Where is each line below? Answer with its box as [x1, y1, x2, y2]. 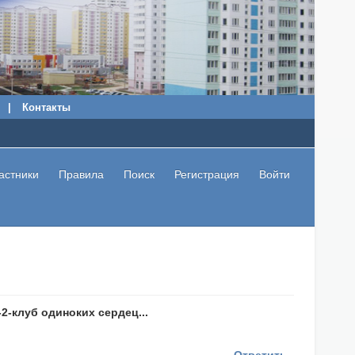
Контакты [21, 101, 71, 113]
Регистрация [174, 168, 240, 181]
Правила [58, 168, 104, 181]
